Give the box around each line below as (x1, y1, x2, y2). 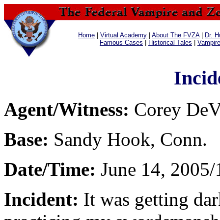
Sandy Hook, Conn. (49, 129, 207, 150)
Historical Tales (148, 39, 192, 46)
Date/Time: (4, 159, 96, 180)
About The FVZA (152, 31, 199, 39)
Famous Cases (100, 39, 143, 46)
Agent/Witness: (4, 99, 129, 120)
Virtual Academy (100, 31, 147, 39)
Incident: (4, 189, 79, 210)
